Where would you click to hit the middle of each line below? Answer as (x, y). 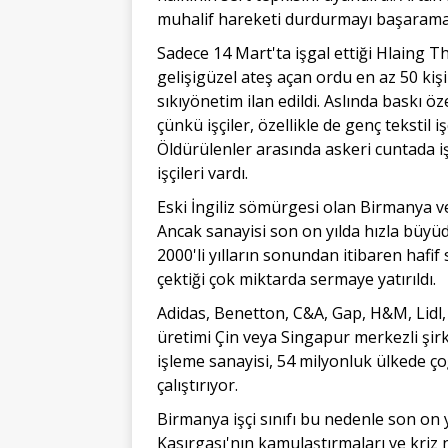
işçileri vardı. (202, 172)
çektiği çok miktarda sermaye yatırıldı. (296, 278)
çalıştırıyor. (197, 384)
